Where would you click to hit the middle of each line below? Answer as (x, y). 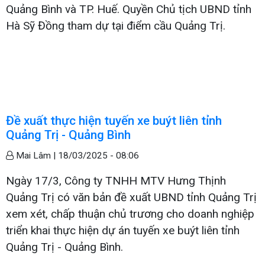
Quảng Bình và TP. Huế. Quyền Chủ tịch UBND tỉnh (129, 9)
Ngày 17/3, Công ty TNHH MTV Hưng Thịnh (116, 180)
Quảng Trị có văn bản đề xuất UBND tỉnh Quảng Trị (131, 197)
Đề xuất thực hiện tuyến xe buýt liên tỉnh (114, 120)
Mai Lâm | (36, 155)
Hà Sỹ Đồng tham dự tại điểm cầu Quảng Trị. (116, 25)
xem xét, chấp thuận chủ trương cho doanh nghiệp (130, 214)
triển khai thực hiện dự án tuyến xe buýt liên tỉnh (123, 230)
